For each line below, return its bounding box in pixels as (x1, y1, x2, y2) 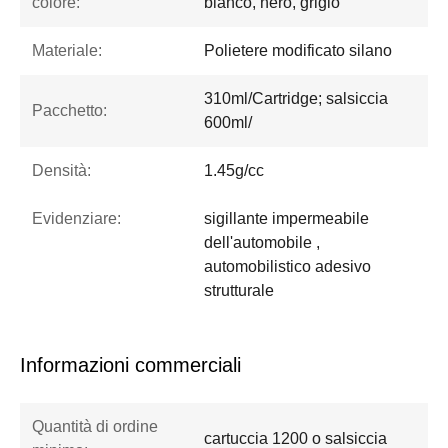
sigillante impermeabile (204, 210, 369, 228)
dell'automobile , (204, 234, 320, 252)
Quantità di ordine (32, 418, 158, 436)
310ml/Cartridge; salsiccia (204, 90, 388, 108)
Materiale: (32, 42, 102, 60)
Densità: (32, 162, 91, 180)
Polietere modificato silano (204, 42, 392, 60)
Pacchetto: (32, 102, 107, 120)
